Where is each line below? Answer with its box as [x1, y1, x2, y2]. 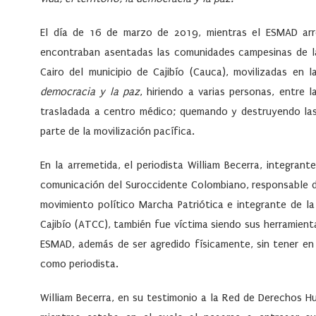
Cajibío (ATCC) [40, 218, 108, 231]
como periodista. [40, 257, 119, 271]
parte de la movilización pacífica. [40, 125, 195, 138]
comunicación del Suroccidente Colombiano [40, 178, 246, 192]
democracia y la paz [40, 85, 140, 99]
